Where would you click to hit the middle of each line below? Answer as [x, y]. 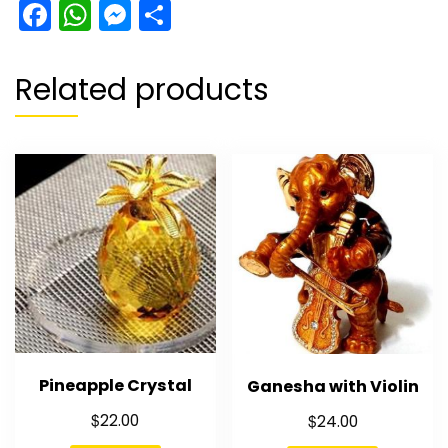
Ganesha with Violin [332, 387]
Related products [142, 89]
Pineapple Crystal [115, 386]
